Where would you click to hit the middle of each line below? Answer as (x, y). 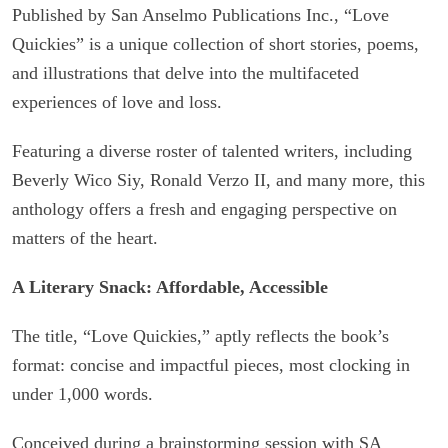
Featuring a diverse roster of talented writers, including (212, 150)
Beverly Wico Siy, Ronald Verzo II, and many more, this (218, 179)
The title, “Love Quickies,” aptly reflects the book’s (200, 335)
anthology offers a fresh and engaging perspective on (204, 208)
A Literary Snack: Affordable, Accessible (170, 286)
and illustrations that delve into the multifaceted (185, 72)
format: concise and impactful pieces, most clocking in (211, 364)
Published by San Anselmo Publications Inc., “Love (200, 14)
